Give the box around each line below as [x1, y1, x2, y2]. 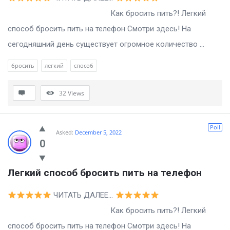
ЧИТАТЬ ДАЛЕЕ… [51, 190, 116, 200]
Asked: [56, 128, 73, 137]
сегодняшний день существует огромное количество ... [8, 40, 204, 49]
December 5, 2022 [75, 128, 122, 137]
